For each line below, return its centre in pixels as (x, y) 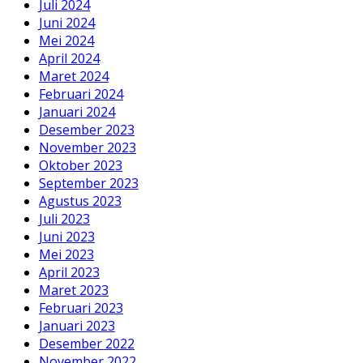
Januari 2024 (77, 111)
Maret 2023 (74, 290)
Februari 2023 (81, 307)
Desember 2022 (87, 343)
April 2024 (69, 58)
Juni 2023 (67, 236)
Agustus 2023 (80, 201)
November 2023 (88, 147)
